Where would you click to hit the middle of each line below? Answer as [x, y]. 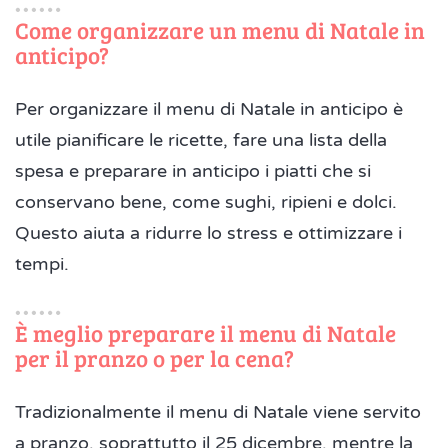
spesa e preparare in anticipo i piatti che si [193, 170]
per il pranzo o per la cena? [154, 357]
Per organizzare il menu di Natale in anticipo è [209, 108]
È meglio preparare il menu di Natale [205, 332]
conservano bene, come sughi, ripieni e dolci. [206, 201]
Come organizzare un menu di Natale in [220, 29]
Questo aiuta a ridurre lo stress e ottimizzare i [208, 232]
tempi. [42, 263]
